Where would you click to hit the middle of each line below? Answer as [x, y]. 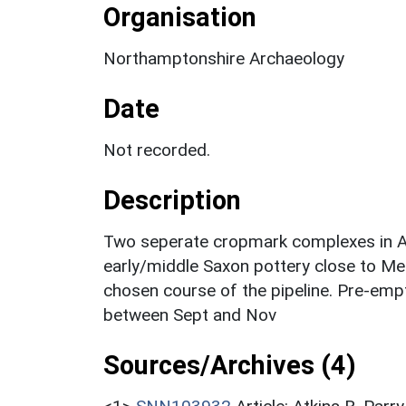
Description [172, 200]
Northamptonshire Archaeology [224, 58]
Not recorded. [157, 150]
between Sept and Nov [190, 314]
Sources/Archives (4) [230, 365]
